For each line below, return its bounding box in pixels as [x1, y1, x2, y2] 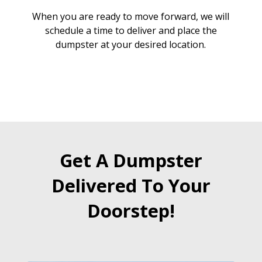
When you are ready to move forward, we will [32, 10, 230, 23]
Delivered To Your [51, 173, 211, 198]
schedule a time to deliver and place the [44, 24, 217, 37]
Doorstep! [87, 198, 175, 223]
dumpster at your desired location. [56, 38, 206, 51]
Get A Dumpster [59, 148, 202, 173]
